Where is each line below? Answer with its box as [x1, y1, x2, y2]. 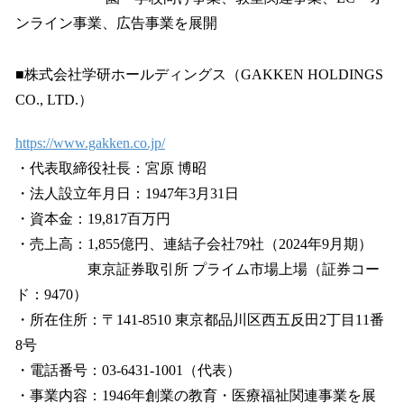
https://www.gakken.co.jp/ [15, 135, 165, 151]
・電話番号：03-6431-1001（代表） [15, 363, 241, 379]
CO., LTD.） [15, 92, 93, 108]
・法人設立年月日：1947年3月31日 [15, 186, 239, 202]
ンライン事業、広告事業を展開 [15, 15, 217, 32]
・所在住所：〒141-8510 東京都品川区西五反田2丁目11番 [15, 312, 384, 328]
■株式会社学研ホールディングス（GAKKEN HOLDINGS [15, 67, 383, 83]
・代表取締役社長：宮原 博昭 [15, 161, 207, 177]
